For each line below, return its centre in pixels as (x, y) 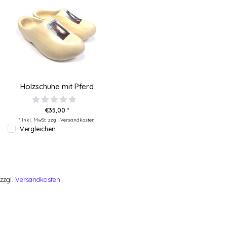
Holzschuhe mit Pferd (57, 87)
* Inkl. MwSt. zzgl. (40, 120)
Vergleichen (38, 129)
